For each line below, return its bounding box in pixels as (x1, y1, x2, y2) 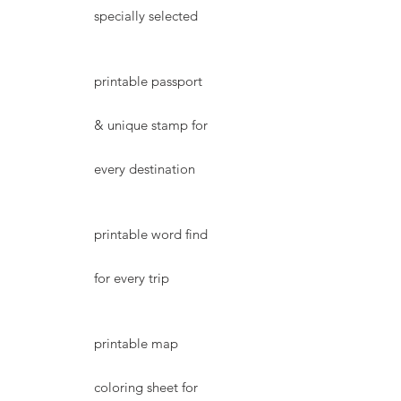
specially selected (94, 6, 198, 24)
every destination (94, 159, 195, 177)
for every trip (94, 269, 169, 286)
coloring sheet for (94, 378, 198, 396)
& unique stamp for (94, 115, 208, 133)
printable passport (94, 72, 202, 90)
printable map (94, 334, 178, 352)
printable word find (94, 225, 208, 243)
